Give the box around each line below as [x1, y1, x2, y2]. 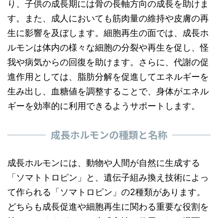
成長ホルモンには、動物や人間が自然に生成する [7, 158, 200, 168]
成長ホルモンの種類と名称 [51, 127, 167, 142]
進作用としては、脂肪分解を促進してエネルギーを [7, 72, 209, 82]
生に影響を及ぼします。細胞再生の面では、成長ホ [7, 28, 209, 38]
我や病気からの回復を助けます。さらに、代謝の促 [7, 57, 209, 67]
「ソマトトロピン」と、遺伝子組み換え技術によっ [7, 172, 209, 182]
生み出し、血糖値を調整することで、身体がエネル [7, 86, 209, 96]
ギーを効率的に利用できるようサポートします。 [7, 101, 200, 111]
